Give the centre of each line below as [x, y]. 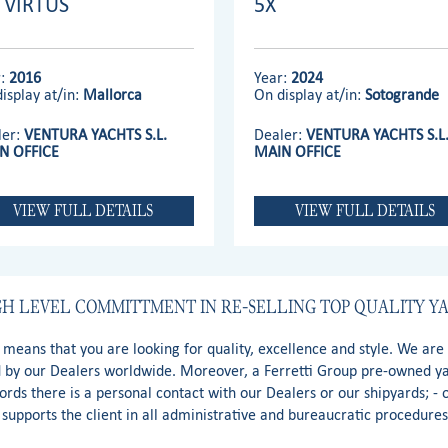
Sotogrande [402, 94]
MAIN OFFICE [298, 151]
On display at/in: [310, 94]
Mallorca [113, 94]
